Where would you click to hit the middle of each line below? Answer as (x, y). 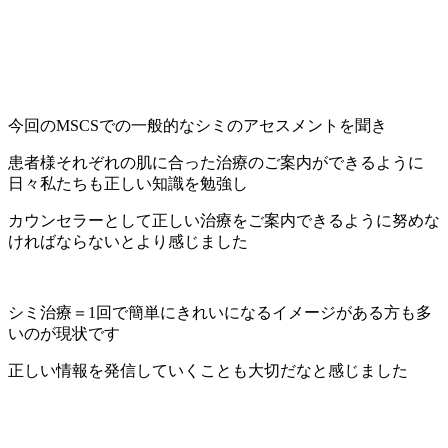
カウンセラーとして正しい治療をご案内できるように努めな (224, 221)
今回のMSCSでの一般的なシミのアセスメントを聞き (197, 126)
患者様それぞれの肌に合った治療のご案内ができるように (216, 163)
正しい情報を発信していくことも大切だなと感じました (208, 371)
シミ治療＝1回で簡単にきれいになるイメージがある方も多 (220, 313)
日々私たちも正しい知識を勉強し (128, 184)
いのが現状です (64, 334)
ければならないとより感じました (128, 242)
